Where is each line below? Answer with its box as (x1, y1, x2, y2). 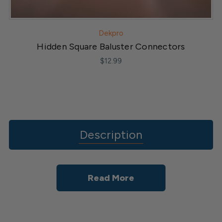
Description (80, 127, 142, 142)
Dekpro (99, 29, 123, 38)
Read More (88, 172, 134, 183)
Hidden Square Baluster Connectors (37, 41, 185, 52)
